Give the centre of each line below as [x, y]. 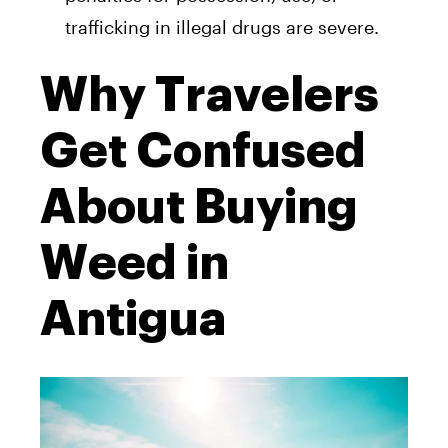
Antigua [133, 318]
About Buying [199, 206]
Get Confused [203, 150]
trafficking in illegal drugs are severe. [222, 26]
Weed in [134, 262]
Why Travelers [209, 94]
